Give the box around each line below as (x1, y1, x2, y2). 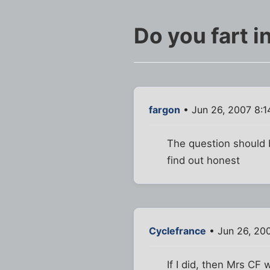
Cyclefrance (149, 225, 206, 237)
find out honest (167, 154, 240, 167)
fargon (149, 104, 180, 116)
